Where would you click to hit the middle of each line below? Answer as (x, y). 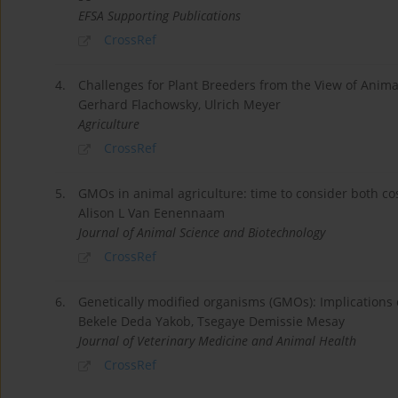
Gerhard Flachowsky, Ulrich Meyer (179, 105)
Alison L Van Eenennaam (151, 213)
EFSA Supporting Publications (159, 16)
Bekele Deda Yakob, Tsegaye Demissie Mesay (211, 321)
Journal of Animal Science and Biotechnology (202, 233)
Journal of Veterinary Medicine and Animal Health (217, 340)
